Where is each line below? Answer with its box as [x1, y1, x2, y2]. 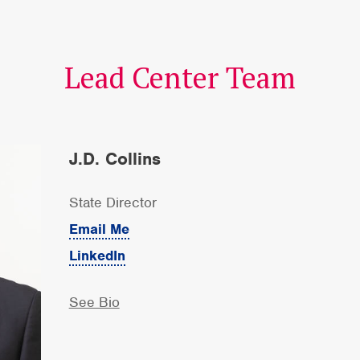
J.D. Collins [68, 148, 161, 170]
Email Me [68, 220, 129, 238]
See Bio [68, 292, 120, 311]
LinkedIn [68, 247, 125, 264]
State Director [68, 194, 157, 211]
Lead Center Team [64, 59, 296, 96]
